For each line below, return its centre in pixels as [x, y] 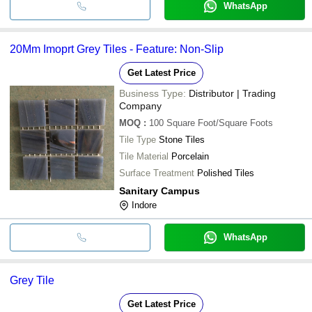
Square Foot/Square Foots [220, 123]
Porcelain [190, 156]
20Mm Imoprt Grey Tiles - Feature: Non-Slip [117, 49]
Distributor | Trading [232, 93]
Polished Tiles [226, 173]
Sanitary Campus [159, 190]
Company [140, 106]
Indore [144, 205]
